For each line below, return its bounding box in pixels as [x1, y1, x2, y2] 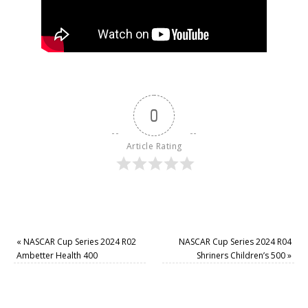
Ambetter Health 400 [16, 250, 98, 261]
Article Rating [126, 140, 182, 152]
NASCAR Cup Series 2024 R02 [21, 236, 137, 247]
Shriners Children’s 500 [196, 250, 287, 261]
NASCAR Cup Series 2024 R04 [178, 236, 291, 247]
